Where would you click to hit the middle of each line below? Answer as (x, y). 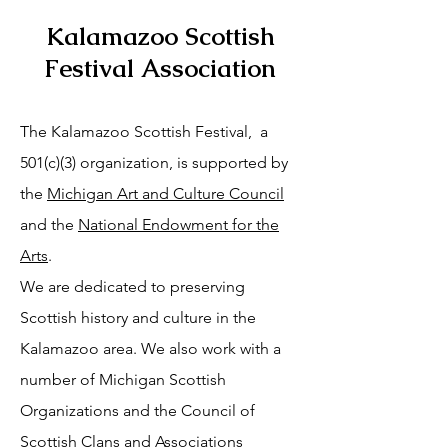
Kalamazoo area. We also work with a (150, 348)
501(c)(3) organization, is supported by (154, 162)
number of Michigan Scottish (123, 379)
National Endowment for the (178, 224)
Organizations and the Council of (137, 410)
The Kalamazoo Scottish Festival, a (144, 131)
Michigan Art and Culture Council (165, 193)
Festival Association (160, 68)
